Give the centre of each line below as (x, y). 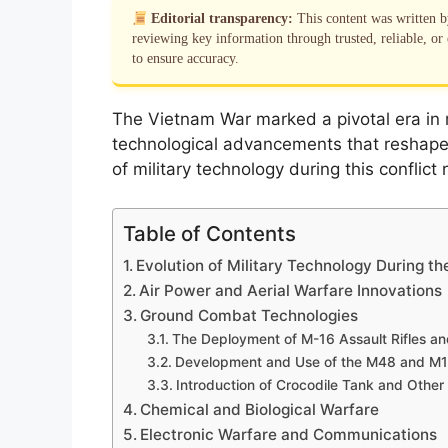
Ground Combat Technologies (249, 315)
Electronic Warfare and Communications (289, 434)
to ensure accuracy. (185, 59)
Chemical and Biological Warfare (260, 409)
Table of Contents (209, 233)
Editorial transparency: (222, 19)
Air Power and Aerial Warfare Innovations (291, 290)
